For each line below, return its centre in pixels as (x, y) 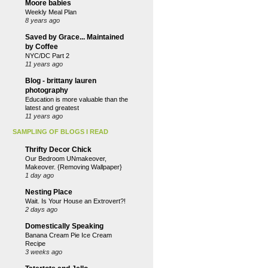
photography (47, 90)
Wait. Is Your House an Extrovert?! (75, 201)
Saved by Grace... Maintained (74, 37)
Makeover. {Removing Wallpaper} (74, 167)
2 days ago (41, 209)
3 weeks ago (44, 252)
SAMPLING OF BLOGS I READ (60, 132)
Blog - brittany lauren (61, 81)
